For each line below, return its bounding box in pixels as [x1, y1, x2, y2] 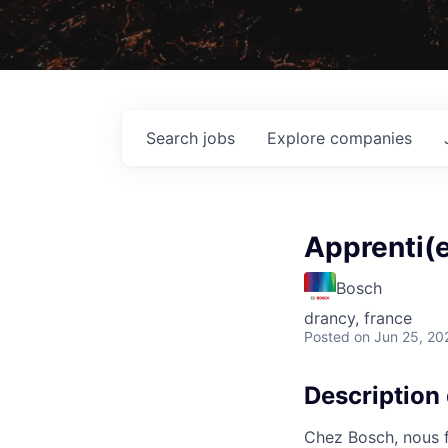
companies [330, 127, 412, 148]
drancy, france [304, 307, 412, 328]
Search [146, 127, 203, 148]
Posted [304, 327, 350, 345]
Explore [267, 127, 330, 148]
